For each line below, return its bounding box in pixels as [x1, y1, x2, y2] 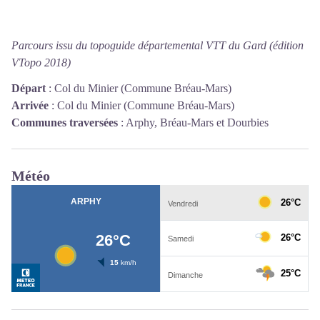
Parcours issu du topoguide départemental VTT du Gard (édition [11, 39, 304, 51]
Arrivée [11, 99, 49, 111]
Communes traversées [11, 116, 118, 129]
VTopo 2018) [11, 56, 71, 69]
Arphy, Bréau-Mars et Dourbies [126, 116, 269, 129]
